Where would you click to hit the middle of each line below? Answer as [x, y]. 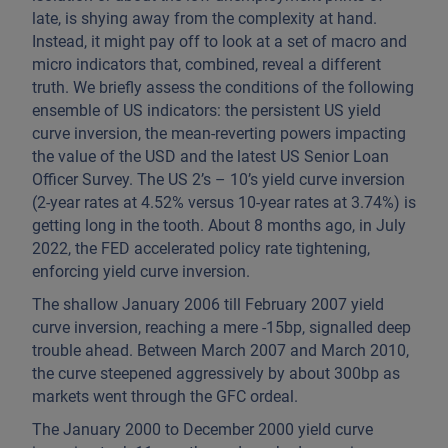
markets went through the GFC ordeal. [165, 396]
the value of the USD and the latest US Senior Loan [210, 156]
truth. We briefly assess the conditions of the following [223, 87]
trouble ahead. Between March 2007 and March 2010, [220, 350]
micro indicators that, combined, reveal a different [206, 64]
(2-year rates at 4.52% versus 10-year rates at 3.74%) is [224, 202]
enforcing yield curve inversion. [141, 271]
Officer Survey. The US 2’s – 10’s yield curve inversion [218, 179]
